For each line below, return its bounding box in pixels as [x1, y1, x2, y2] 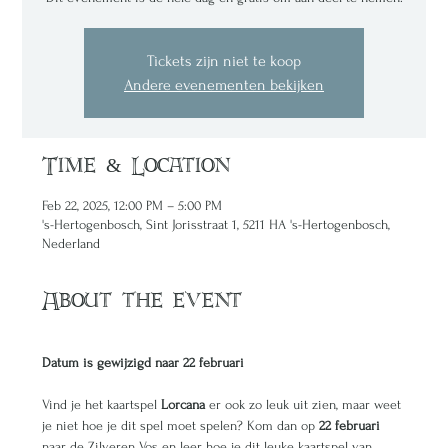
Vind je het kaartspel [42, 397, 162, 412]
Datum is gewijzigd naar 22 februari [42, 355, 245, 370]
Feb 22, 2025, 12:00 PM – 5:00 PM [42, 198, 223, 213]
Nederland [42, 236, 101, 251]
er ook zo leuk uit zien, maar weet [209, 397, 406, 412]
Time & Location [42, 156, 230, 178]
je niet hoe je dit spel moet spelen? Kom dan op [42, 418, 320, 433]
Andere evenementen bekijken [124, 76, 324, 94]
